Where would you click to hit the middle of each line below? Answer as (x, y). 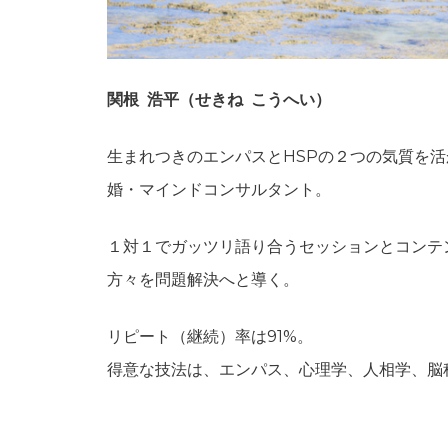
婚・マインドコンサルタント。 (219, 190)
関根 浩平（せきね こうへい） (219, 100)
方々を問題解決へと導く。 (203, 280)
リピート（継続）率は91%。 (210, 337)
